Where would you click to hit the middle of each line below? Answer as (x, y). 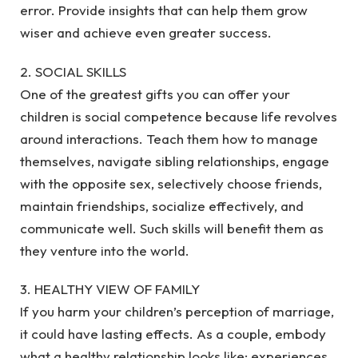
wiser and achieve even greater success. (146, 33)
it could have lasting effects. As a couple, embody (173, 334)
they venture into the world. (105, 250)
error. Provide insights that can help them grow (164, 10)
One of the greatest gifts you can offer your (155, 93)
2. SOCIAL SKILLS (73, 71)
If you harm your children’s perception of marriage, (177, 312)
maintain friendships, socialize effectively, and (162, 205)
